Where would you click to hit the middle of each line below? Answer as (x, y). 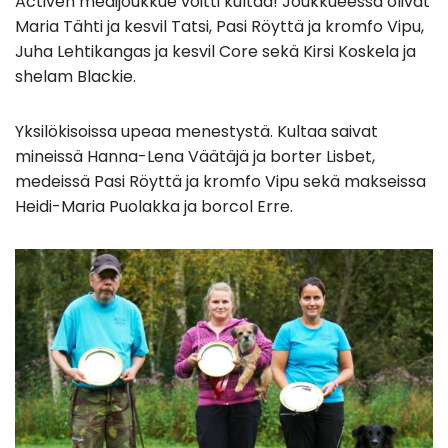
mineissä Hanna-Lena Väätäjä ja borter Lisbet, (195, 156)
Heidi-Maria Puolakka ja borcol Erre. (154, 206)
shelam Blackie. (75, 76)
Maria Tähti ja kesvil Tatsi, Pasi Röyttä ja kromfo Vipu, (219, 26)
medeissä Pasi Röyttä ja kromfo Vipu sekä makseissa (220, 181)
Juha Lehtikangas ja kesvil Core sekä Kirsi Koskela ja (215, 51)
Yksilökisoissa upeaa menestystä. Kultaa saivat (196, 131)
